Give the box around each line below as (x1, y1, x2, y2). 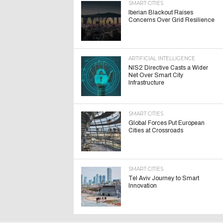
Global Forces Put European (128, 119, 205, 126)
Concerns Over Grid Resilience (128, 16, 215, 23)
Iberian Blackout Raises (128, 9, 193, 16)
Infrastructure (128, 79, 164, 86)
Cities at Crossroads (128, 127, 183, 134)
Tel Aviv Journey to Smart (128, 175, 199, 182)
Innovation (128, 182, 157, 189)
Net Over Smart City (128, 72, 183, 79)
